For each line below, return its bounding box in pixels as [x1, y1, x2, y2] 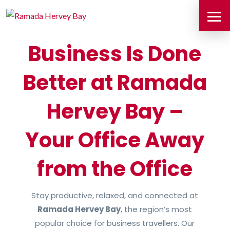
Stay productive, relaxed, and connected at [31, 190, 199, 201]
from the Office [37, 155, 193, 183]
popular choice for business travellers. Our [35, 218, 195, 228]
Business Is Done [28, 40, 202, 68]
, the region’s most [121, 204, 193, 215]
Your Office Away [25, 126, 205, 155]
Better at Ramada [23, 68, 207, 97]
